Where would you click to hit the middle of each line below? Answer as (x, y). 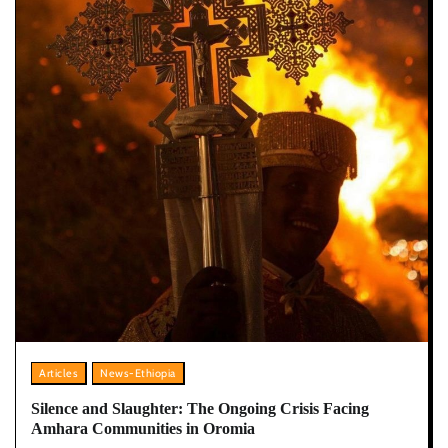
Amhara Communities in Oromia (143, 428)
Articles (58, 373)
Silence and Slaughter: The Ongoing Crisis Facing (200, 408)
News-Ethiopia (138, 373)
